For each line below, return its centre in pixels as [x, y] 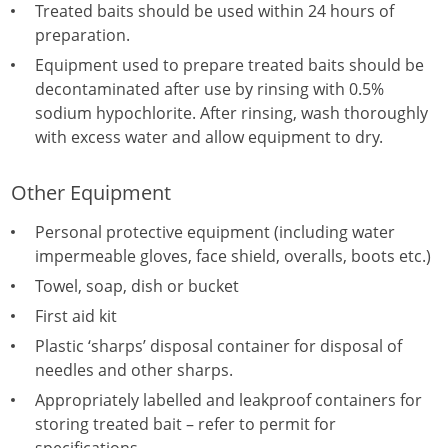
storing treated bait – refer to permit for [185, 424]
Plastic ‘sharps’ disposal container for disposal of [218, 346]
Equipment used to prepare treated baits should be [229, 65]
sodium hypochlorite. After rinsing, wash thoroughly [231, 113]
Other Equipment [91, 192]
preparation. [82, 35]
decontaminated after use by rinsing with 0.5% [209, 89]
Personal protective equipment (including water [215, 232]
